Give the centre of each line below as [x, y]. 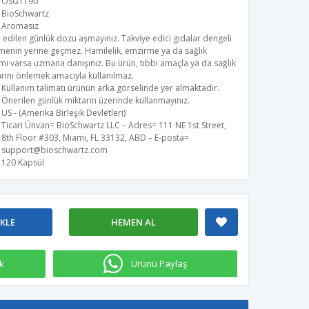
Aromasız [20, 26]
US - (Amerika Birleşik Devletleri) [63, 113]
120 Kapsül [23, 162]
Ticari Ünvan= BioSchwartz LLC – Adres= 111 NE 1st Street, [114, 125]
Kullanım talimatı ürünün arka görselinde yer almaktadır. [110, 88]
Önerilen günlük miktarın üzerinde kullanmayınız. [96, 100]
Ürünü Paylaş [159, 263]
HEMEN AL [133, 222]
